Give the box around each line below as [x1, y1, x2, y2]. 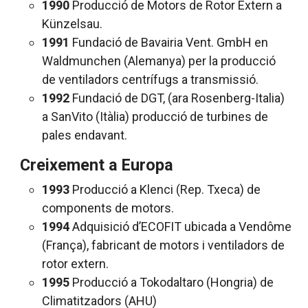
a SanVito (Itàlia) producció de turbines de [42, 109, 268, 124]
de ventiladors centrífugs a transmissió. [42, 71, 258, 87]
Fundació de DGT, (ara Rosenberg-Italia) [69, 90, 285, 105]
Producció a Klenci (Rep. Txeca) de [69, 181, 261, 197]
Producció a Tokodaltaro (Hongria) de [69, 274, 274, 289]
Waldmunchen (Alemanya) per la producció [42, 53, 276, 68]
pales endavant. [42, 127, 127, 142]
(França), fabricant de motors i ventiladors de [42, 237, 285, 252]
